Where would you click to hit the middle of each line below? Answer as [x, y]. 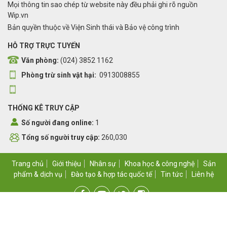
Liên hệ [202, 174]
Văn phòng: [41, 60]
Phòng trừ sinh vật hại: [60, 75]
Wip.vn [19, 15]
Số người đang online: [58, 122]
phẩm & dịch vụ [38, 174]
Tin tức [172, 174]
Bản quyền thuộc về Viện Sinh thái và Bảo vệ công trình [93, 27]
